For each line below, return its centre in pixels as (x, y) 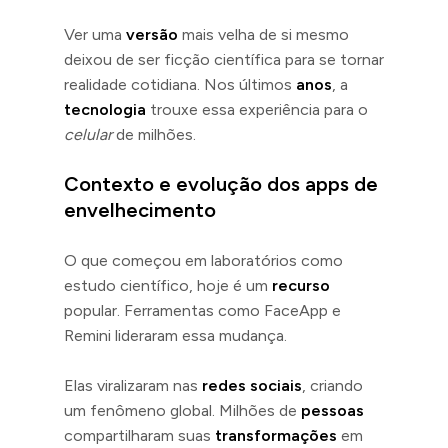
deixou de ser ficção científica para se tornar (224, 59)
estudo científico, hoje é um (168, 285)
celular (88, 134)
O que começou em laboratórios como (203, 260)
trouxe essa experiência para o (257, 109)
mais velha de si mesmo (263, 34)
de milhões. (154, 134)
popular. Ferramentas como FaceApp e (202, 310)
